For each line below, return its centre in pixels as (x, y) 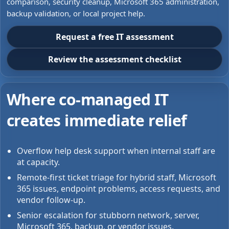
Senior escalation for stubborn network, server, (108, 215)
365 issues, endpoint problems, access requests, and (119, 189)
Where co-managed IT (88, 99)
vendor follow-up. (51, 200)
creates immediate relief (97, 120)
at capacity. (38, 162)
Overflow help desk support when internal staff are (116, 151)
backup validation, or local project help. (76, 13)
